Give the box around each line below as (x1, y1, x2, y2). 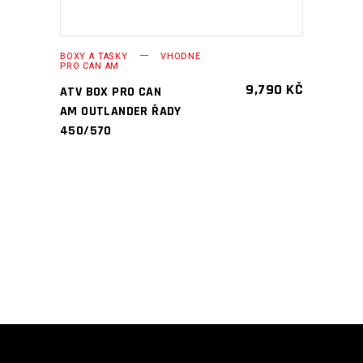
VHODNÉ (160, 49, 201, 63)
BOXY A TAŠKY (60, 49, 128, 63)
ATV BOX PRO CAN (60, 83, 162, 100)
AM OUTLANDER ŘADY (60, 102, 181, 120)
